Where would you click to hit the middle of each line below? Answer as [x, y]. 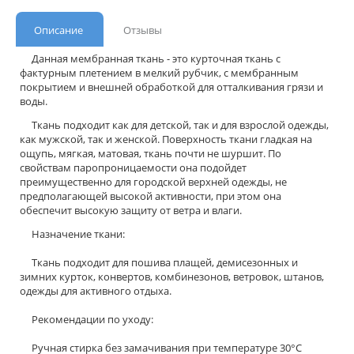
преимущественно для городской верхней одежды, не [153, 181]
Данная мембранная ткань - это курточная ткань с [150, 58]
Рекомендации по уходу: [87, 319]
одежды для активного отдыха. [97, 290]
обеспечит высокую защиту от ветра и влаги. [131, 210]
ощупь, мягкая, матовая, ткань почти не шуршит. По [151, 153]
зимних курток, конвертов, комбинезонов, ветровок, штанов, [172, 276]
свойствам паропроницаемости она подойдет [133, 167]
